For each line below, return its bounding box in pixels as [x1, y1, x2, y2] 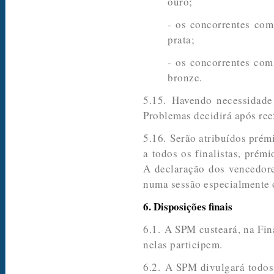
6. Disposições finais [143, 199, 232, 215]
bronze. [168, 70, 202, 85]
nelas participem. [143, 237, 223, 252]
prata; [168, 32, 194, 47]
